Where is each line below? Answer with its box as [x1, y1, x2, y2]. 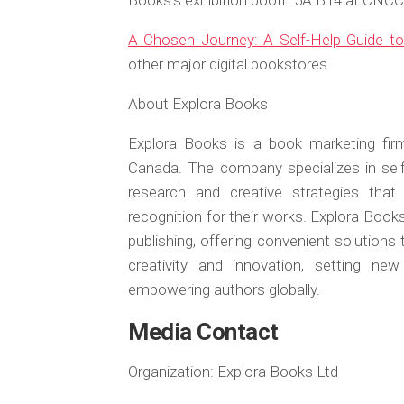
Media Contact [128, 318, 279, 345]
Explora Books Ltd [214, 363, 338, 381]
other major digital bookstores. [128, 55, 331, 73]
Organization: [128, 363, 214, 381]
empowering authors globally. [128, 280, 320, 298]
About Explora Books [128, 95, 268, 113]
